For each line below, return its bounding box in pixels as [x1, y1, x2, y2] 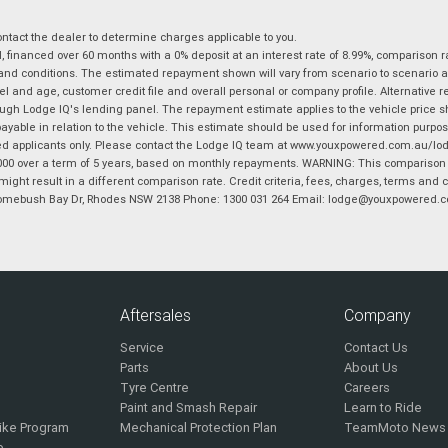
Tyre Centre [119, 379, 189, 397]
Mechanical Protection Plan [119, 419, 277, 437]
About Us [344, 359, 399, 377]
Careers [344, 379, 391, 397]
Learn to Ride [344, 399, 423, 417]
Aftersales [119, 305, 191, 326]
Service [119, 339, 164, 357]
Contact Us [344, 339, 409, 357]
